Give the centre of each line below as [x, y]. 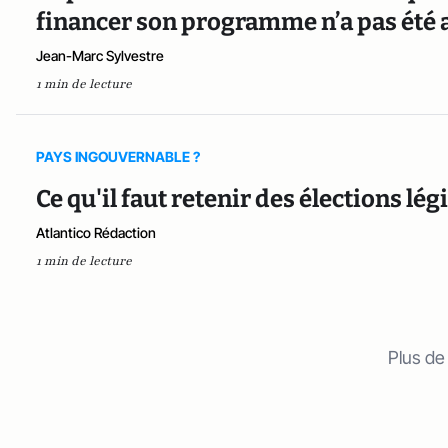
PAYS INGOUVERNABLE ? [118, 157]
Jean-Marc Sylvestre [100, 56]
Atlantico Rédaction [96, 233]
